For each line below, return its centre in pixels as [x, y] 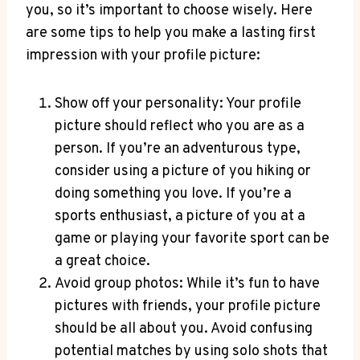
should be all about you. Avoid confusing [184, 329]
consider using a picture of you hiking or [183, 171]
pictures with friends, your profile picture [188, 306]
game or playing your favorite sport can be [192, 239]
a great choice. [102, 261]
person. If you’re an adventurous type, [178, 149]
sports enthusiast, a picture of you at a [180, 216]
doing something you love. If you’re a [173, 194]
